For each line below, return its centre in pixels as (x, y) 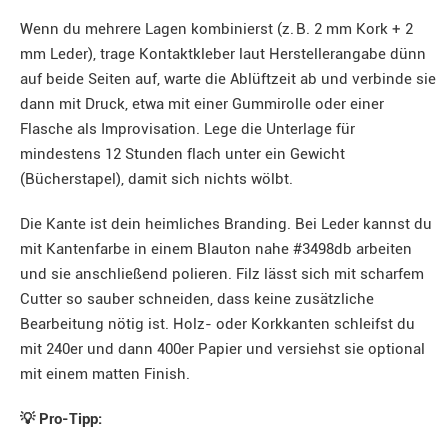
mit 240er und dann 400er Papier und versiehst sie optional (222, 349)
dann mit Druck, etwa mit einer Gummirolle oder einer (202, 104)
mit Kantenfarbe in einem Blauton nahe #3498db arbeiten (216, 249)
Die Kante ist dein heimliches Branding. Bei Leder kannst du (226, 224)
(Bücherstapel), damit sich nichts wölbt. (156, 179)
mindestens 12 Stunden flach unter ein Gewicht (182, 154)
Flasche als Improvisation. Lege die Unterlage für (187, 129)
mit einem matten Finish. (105, 374)
